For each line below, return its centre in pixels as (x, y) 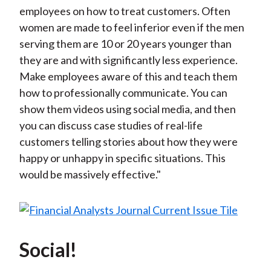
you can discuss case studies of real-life (111, 126)
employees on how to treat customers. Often (125, 11)
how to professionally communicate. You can (123, 93)
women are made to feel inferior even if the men (132, 28)
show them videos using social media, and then (127, 109)
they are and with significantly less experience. (128, 60)
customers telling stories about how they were (128, 142)
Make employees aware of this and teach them (128, 77)
